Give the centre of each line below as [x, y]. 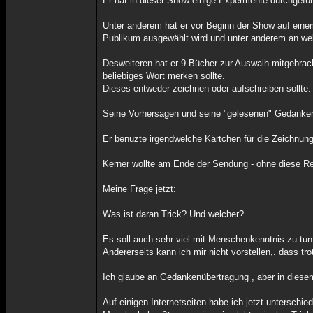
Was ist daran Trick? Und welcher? [174, 214]
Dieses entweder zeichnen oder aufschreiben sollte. [207, 88]
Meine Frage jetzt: [140, 189]
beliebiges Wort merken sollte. [164, 76]
